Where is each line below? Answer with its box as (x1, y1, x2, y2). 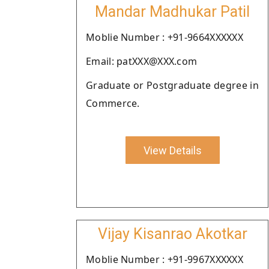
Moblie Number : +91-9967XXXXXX (86, 253, 243, 266)
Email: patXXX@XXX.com (86, 55, 198, 68)
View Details (143, 144, 202, 157)
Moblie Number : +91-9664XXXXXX (86, 31, 243, 44)
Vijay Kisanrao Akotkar (97, 225, 247, 243)
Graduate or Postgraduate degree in (86, 79, 259, 92)
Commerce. (86, 97, 140, 110)
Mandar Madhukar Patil (95, 3, 250, 20)
